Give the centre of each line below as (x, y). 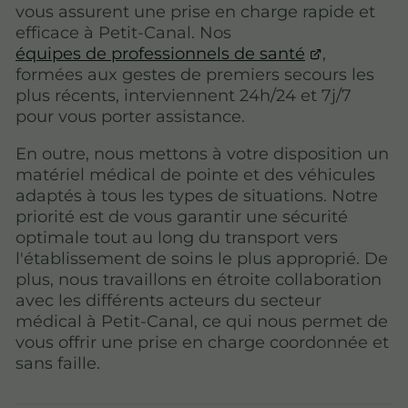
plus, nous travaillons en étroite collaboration (199, 279)
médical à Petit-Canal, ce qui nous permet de (202, 321)
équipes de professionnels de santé (160, 53)
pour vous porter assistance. (130, 116)
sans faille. (58, 363)
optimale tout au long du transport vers (177, 237)
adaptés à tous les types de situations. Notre (197, 195)
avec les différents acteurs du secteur (168, 300)
